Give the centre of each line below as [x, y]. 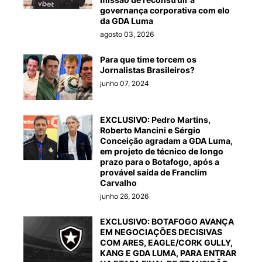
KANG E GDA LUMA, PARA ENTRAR [168, 253]
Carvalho [118, 183]
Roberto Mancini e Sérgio [150, 130]
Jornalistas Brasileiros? [147, 70]
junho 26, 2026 [124, 196]
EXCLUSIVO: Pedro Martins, [155, 120]
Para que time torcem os [148, 60]
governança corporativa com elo [165, 11]
